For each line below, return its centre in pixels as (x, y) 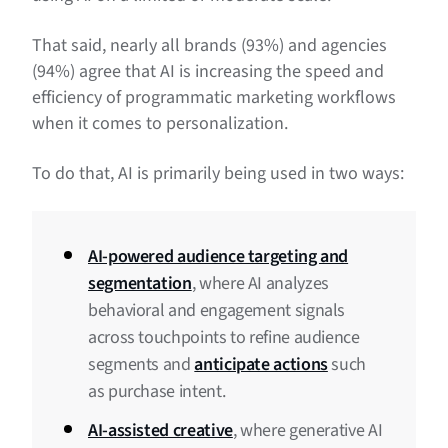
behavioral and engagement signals (217, 311)
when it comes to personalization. (160, 124)
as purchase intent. (157, 392)
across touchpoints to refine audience (224, 338)
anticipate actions (261, 365)
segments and (141, 365)
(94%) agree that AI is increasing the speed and (208, 72)
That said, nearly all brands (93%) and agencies (209, 46)
